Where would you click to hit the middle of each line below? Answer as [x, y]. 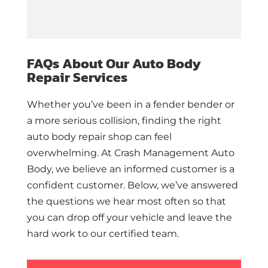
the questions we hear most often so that [126, 202]
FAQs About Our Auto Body [114, 64]
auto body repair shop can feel [99, 137]
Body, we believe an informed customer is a [130, 169]
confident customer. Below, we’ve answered [132, 185]
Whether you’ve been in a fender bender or [130, 105]
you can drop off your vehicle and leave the [129, 218]
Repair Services [77, 77]
